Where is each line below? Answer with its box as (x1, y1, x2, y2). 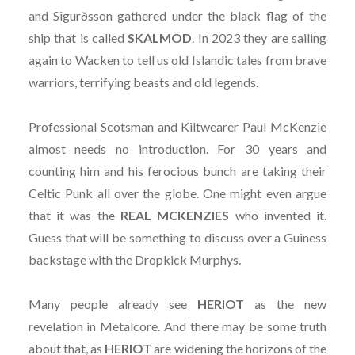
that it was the (28, 207, 120, 223)
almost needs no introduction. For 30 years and (28, 140, 327, 156)
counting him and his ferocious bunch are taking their (28, 162, 327, 178)
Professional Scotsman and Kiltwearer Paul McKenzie (28, 118, 327, 134)
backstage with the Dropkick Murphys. (28, 251, 241, 267)
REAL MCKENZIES (120, 207, 230, 223)
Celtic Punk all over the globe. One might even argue (28, 185, 327, 200)
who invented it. (229, 207, 327, 223)
